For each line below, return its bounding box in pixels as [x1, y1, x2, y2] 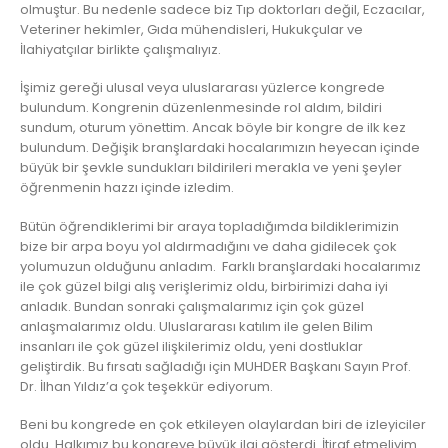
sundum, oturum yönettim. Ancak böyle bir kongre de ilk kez [20, 118, 406, 138]
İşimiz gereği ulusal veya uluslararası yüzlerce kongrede [20, 78, 385, 98]
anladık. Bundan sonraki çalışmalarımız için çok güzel [20, 296, 364, 316]
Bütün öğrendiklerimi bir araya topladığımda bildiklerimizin [20, 216, 399, 236]
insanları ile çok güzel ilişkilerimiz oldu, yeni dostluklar [20, 336, 363, 356]
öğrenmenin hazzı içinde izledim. [20, 178, 234, 198]
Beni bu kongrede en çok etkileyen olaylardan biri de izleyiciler [20, 415, 426, 435]
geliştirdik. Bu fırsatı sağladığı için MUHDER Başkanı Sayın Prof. [20, 356, 411, 376]
